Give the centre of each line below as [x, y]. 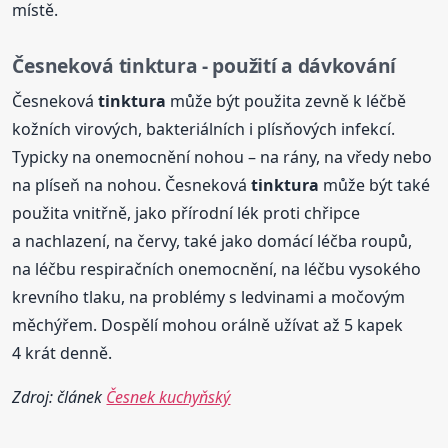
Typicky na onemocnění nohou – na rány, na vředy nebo [222, 157]
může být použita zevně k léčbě [286, 101]
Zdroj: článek [59, 397]
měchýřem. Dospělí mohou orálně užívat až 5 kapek [208, 325]
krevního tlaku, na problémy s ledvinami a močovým [209, 297]
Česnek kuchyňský [168, 397]
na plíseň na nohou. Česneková [132, 185]
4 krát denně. [62, 353]
